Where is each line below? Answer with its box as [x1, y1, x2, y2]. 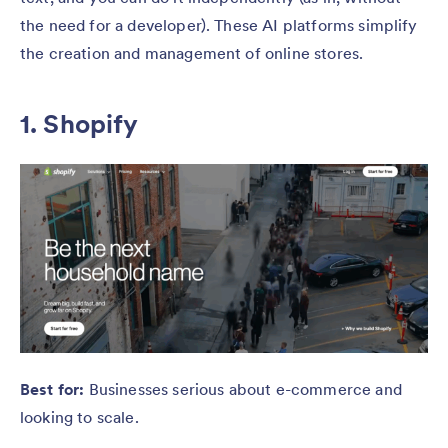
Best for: [20, 379, 85, 400]
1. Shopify [20, 107, 139, 141]
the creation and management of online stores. [20, 43, 364, 64]
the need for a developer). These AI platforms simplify [20, 15, 418, 36]
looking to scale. [20, 407, 139, 428]
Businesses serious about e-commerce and [84, 379, 402, 400]
